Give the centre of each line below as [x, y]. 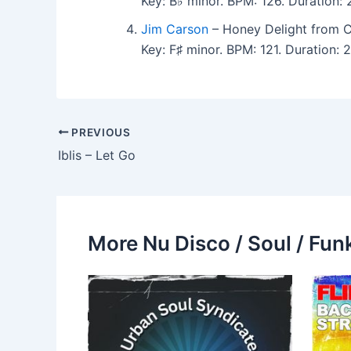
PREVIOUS [100, 132]
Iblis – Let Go [97, 155]
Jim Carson [175, 29]
